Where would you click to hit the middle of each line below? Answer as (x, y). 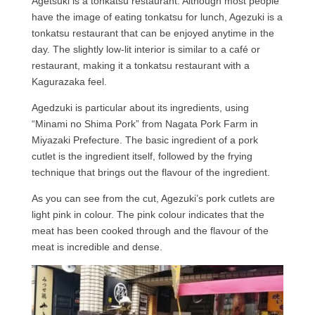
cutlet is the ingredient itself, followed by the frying (142, 156)
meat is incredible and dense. (97, 246)
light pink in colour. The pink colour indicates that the (148, 214)
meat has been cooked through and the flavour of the (150, 230)
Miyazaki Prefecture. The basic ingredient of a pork (144, 140)
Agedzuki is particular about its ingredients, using (140, 107)
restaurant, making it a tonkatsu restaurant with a (140, 65)
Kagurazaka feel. (69, 81)
